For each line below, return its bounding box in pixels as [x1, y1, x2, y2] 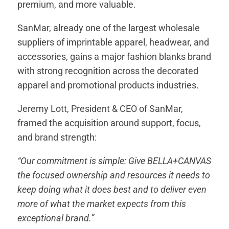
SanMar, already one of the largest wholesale [17, 22, 200, 34]
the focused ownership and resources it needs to [17, 170, 211, 181]
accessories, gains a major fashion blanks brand [17, 51, 212, 62]
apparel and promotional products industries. [17, 80, 199, 91]
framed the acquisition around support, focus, [17, 118, 201, 129]
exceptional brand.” [17, 213, 95, 224]
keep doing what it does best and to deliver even [17, 184, 207, 195]
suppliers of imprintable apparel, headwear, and [17, 37, 210, 48]
